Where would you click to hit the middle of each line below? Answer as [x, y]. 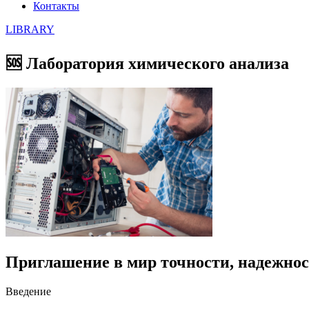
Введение [28, 291]
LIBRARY [30, 29]
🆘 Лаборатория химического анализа [147, 63]
